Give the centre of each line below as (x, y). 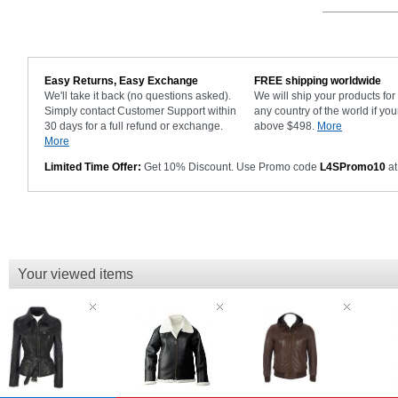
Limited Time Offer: (93, 167)
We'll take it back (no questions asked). (138, 96)
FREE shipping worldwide (318, 81)
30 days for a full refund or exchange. (134, 127)
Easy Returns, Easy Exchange (121, 81)
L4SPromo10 (353, 167)
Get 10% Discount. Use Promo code (231, 167)
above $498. (286, 127)
